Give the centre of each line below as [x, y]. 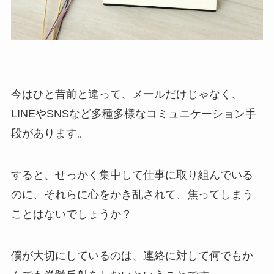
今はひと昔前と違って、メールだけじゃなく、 [126, 94]
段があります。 [49, 134]
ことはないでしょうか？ [71, 214]
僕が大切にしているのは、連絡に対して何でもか [132, 255]
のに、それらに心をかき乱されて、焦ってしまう [132, 194]
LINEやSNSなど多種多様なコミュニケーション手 [133, 114]
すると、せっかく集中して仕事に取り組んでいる [132, 175]
